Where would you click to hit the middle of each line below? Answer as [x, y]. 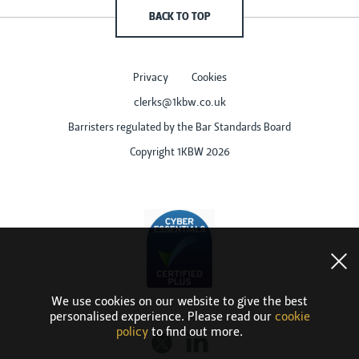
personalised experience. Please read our [162, 317]
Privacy [150, 79]
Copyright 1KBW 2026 [179, 153]
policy [132, 333]
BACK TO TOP [179, 18]
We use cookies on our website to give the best [179, 302]
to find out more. [196, 333]
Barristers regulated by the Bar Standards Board [179, 128]
